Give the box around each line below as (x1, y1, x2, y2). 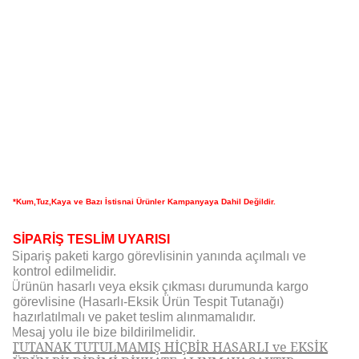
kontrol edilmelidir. (13, 264, 116, 279)
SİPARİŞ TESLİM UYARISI (13, 232, 170, 247)
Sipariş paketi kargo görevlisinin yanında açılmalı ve (11, 249, 306, 264)
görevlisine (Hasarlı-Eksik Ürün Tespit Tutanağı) (13, 295, 284, 309)
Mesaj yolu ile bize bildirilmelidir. (11, 325, 196, 340)
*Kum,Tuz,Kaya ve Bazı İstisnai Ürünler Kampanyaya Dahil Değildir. (13, 197, 276, 207)
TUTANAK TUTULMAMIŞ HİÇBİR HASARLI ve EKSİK (11, 338, 328, 357)
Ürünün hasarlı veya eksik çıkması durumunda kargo (11, 280, 309, 294)
